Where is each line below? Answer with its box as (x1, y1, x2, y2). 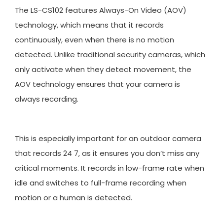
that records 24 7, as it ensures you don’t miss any (15, 148, 199, 159)
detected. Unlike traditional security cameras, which (15, 49, 205, 60)
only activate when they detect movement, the (15, 64, 191, 75)
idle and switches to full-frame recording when (15, 178, 186, 188)
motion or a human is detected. (15, 192, 132, 203)
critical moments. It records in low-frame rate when (15, 163, 204, 174)
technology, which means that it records (15, 20, 164, 31)
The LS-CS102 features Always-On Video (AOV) (15, 5, 186, 16)
